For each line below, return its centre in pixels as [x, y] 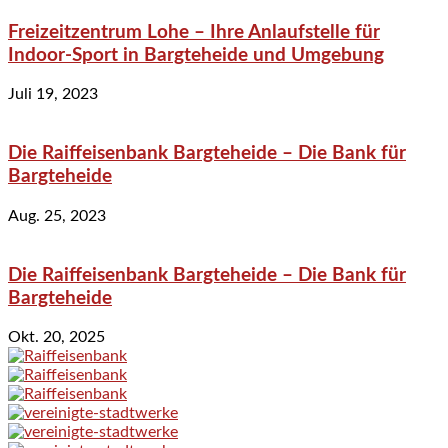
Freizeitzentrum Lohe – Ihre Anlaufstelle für [194, 32]
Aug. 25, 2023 [57, 215]
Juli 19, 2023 [53, 94]
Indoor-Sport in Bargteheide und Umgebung [196, 55]
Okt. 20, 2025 [56, 337]
